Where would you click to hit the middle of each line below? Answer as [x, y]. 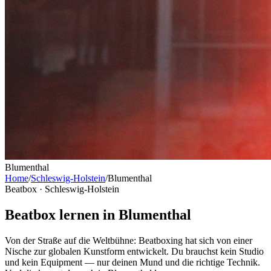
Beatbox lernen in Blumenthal [98, 214]
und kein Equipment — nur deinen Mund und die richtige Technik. [132, 262]
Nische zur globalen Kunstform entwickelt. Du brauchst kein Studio [134, 251]
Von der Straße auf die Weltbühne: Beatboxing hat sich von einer [129, 240]
